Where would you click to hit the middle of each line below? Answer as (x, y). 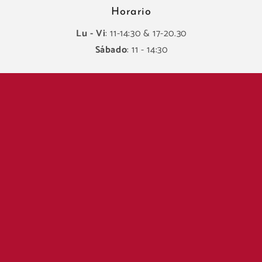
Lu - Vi (91, 34)
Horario (131, 12)
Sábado (111, 50)
